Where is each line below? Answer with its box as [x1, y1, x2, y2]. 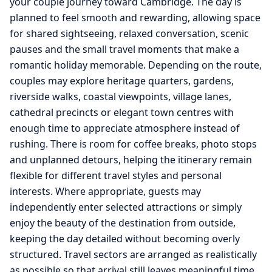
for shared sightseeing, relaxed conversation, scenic [10, 26, 249, 40]
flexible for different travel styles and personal [10, 168, 222, 182]
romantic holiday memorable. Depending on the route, [10, 58, 262, 72]
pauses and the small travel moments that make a [10, 42, 239, 56]
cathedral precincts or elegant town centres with [10, 105, 234, 119]
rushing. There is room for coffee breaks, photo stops [10, 137, 257, 151]
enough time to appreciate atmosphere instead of [10, 121, 240, 135]
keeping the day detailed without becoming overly [10, 231, 240, 245]
